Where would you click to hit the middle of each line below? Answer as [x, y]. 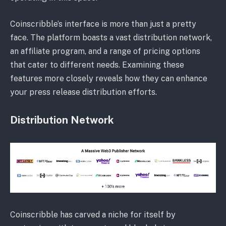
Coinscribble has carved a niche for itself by [93, 214]
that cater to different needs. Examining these [97, 65]
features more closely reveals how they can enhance [109, 78]
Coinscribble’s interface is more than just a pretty [103, 24]
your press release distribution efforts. [83, 92]
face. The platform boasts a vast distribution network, [111, 37]
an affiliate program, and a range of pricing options [105, 51]
